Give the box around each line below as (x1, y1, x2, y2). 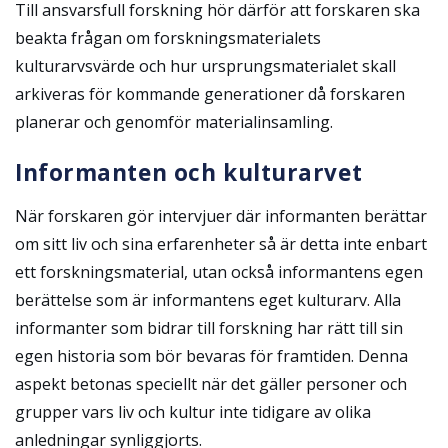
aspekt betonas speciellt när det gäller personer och (15, 372, 407, 395)
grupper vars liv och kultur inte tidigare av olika (15, 400, 371, 423)
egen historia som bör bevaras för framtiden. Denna (15, 344, 408, 367)
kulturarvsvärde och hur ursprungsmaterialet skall (15, 54, 396, 77)
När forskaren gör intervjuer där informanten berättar (15, 204, 427, 227)
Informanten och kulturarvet (15, 156, 363, 188)
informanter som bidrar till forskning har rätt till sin (15, 316, 403, 339)
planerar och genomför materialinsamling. (15, 110, 333, 133)
